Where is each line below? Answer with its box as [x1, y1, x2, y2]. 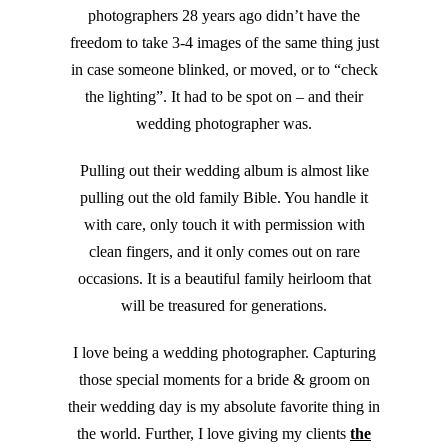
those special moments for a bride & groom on [78, 371, 370, 389]
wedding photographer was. [136, 115, 312, 133]
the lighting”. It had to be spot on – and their [85, 88, 363, 106]
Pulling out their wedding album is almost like [79, 162, 369, 180]
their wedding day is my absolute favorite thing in [68, 398, 380, 416]
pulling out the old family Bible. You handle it [80, 189, 368, 207]
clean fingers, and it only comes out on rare [88, 243, 360, 261]
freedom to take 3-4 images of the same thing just [69, 34, 379, 52]
